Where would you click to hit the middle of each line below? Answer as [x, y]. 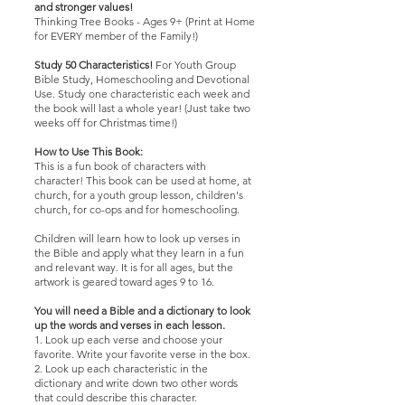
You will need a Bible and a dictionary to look [142, 311]
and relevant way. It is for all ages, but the [134, 267]
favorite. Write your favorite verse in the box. [142, 354]
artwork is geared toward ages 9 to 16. [124, 282]
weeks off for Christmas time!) [106, 122]
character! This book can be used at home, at [143, 180]
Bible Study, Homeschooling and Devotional [142, 79]
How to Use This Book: [89, 151]
